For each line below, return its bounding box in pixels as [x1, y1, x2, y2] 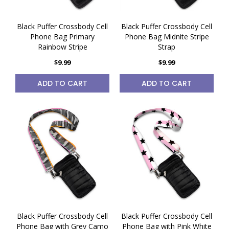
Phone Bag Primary [30, 32, 95, 41]
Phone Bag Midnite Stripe [124, 32, 209, 41]
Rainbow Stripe [37, 42, 87, 52]
